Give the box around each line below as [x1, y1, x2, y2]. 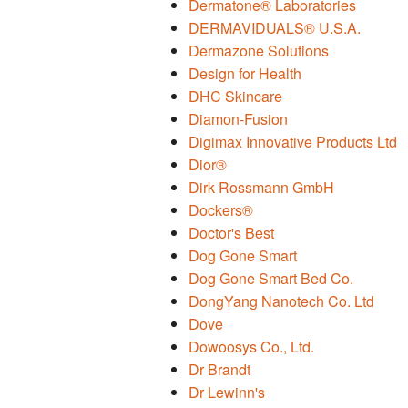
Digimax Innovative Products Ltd [189, 131, 397, 153]
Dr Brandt [189, 359, 250, 381]
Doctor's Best [189, 222, 274, 244]
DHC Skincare [189, 86, 282, 107]
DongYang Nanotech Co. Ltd [189, 291, 374, 312]
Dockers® [189, 199, 253, 221]
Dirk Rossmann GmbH [189, 177, 334, 199]
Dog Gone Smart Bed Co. [189, 268, 353, 290]
